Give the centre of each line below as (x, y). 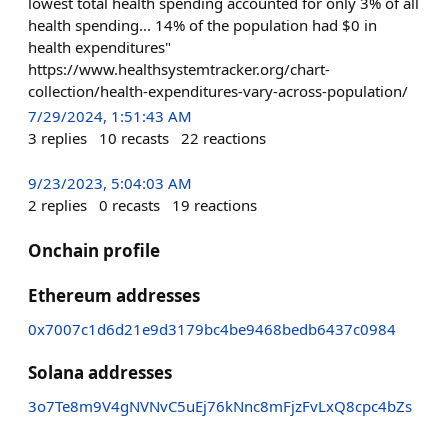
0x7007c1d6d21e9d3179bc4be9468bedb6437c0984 (212, 329)
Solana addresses (100, 373)
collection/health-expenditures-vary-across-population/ (218, 90)
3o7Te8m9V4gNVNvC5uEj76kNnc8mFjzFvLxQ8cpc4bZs (220, 406)
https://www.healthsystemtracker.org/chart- (179, 68)
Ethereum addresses (114, 296)
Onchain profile (94, 251)
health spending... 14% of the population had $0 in (202, 24)
